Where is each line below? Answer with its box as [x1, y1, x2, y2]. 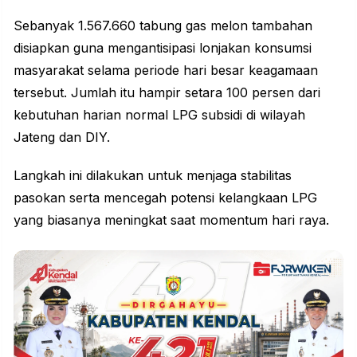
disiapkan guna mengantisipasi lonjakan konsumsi [14, 39, 312, 56]
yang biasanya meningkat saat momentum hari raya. [14, 211, 329, 228]
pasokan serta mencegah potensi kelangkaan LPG [14, 189, 317, 206]
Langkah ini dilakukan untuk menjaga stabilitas [14, 167, 292, 183]
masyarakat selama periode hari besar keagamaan [14, 61, 318, 78]
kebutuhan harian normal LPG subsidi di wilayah [14, 106, 305, 123]
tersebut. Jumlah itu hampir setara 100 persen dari [14, 84, 320, 100]
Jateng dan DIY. [14, 128, 110, 145]
